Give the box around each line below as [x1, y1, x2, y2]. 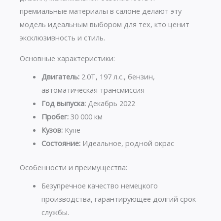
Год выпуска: [41, 98, 86, 108]
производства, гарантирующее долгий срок [41, 193, 196, 204]
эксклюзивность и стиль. [20, 32, 105, 42]
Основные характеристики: [20, 53, 115, 63]
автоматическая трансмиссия [41, 84, 145, 95]
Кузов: [41, 124, 63, 135]
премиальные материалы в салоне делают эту [20, 5, 182, 16]
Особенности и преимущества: [20, 162, 127, 172]
